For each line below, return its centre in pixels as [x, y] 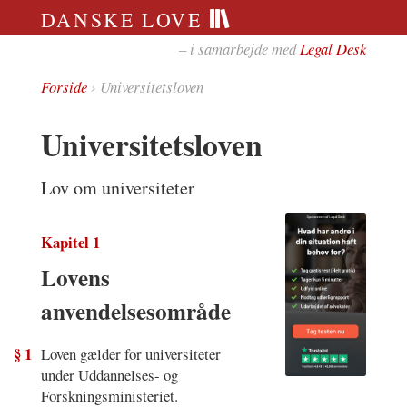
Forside [64, 87]
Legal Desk [333, 48]
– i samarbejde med [240, 48]
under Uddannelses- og [109, 374]
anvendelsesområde [135, 311]
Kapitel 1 [70, 242]
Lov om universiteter [117, 187]
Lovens [75, 277]
